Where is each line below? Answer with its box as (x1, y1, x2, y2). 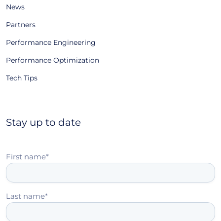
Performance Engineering (6, 38, 96, 47)
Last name (6, 191, 45, 201)
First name (6, 152, 46, 161)
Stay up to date (6, 116, 81, 128)
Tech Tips (6, 74, 37, 82)
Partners (6, 20, 36, 29)
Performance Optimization (6, 56, 99, 65)
